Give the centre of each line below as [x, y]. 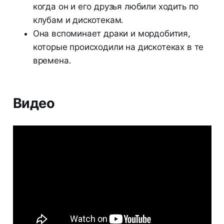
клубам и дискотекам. [78, 20]
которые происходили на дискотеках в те [118, 47]
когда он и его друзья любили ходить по [116, 7]
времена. [52, 61]
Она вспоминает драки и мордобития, [111, 34]
